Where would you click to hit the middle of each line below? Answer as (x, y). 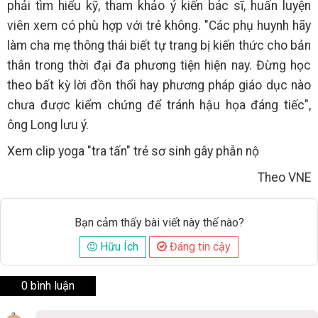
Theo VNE (284, 178)
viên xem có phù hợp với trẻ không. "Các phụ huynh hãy (159, 26)
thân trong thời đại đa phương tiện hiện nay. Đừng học (159, 66)
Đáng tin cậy (199, 247)
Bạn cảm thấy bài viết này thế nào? (159, 223)
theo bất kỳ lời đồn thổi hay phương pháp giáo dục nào (159, 86)
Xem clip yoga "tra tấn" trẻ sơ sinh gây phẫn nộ (133, 152)
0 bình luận (48, 286)
